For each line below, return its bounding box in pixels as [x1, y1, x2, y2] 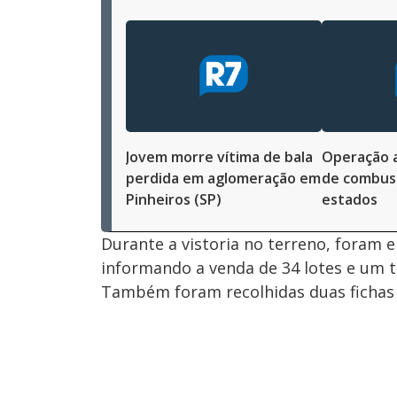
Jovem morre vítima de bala [126, 147, 313, 167]
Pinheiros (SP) [126, 190, 222, 210]
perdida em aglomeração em [126, 168, 321, 189]
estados [322, 190, 378, 210]
